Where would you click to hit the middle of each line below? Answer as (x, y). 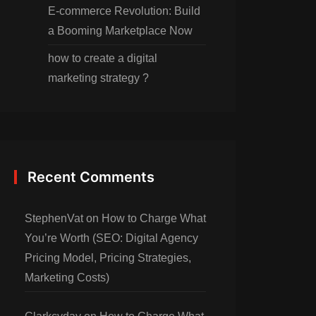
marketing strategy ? (98, 78)
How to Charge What (154, 218)
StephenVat (54, 218)
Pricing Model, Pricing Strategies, (108, 258)
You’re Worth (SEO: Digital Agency (111, 238)
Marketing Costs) (67, 278)
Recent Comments (91, 177)
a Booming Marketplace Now (120, 31)
